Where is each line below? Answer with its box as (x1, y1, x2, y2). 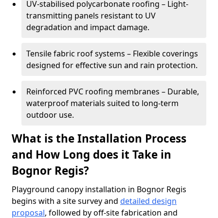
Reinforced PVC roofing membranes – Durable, (26, 86, 199, 97)
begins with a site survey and (12, 196, 120, 206)
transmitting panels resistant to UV (26, 10, 156, 21)
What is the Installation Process (12, 131, 186, 146)
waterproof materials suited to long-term (26, 98, 179, 109)
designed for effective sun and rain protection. (26, 60, 198, 71)
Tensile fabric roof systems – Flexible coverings (26, 48, 198, 59)
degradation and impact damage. (26, 22, 149, 33)
